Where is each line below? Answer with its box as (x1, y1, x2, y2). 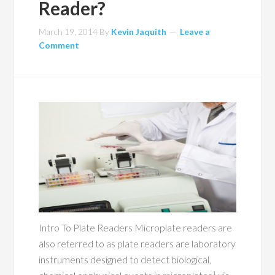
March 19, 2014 (39, 26, 98, 37)
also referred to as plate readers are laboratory (39, 237, 236, 249)
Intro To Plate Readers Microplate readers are (39, 221, 233, 233)
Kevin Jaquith (111, 26, 167, 37)
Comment (39, 40, 80, 51)
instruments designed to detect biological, (39, 253, 212, 265)
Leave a (180, 26, 211, 37)
